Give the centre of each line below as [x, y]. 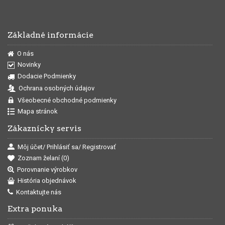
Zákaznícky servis [44, 128]
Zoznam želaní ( [40, 158]
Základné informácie [50, 35]
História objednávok [47, 181]
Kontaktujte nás [39, 192]
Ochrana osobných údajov [57, 88]
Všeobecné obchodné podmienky [67, 100]
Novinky [29, 65]
